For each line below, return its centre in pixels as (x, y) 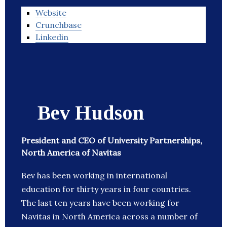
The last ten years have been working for (100, 203)
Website (51, 13)
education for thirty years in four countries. (106, 189)
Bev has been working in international (94, 176)
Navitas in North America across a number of (109, 217)
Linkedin (52, 37)
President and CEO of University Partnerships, (112, 141)
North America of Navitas (71, 153)
